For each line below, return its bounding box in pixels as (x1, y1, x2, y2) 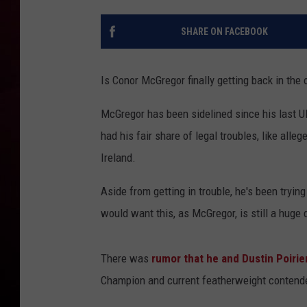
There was (101, 251, 151, 266)
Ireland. (101, 151, 136, 165)
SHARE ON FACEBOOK (180, 26, 268, 38)
